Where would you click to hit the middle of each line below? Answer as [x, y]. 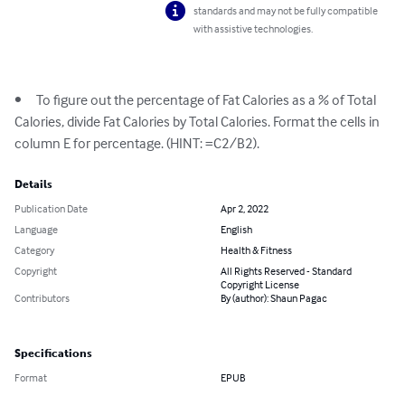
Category [34, 250]
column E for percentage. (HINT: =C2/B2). [137, 143]
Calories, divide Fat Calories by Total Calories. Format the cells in [198, 122]
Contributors [42, 298]
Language [36, 230]
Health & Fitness [256, 250]
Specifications [53, 354]
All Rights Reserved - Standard [286, 271]
